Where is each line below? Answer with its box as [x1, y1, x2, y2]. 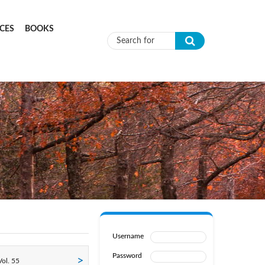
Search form [107, 45, 195, 62]
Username [112, 232, 144, 240]
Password [112, 252, 142, 259]
